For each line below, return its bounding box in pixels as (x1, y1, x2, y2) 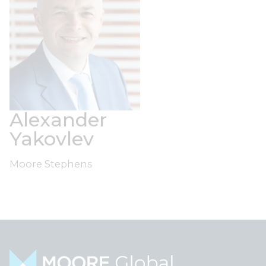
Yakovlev (9, 127, 94, 151)
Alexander (9, 108, 107, 132)
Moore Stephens (9, 158, 93, 170)
